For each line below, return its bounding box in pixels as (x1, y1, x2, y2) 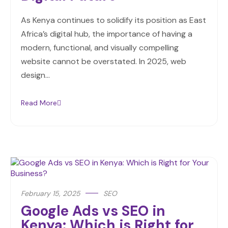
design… (21, 70, 50, 81)
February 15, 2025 (21, 189, 80, 198)
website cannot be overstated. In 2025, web (21, 56, 186, 67)
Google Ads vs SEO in (21, 202, 165, 221)
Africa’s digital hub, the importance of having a (21, 28, 192, 40)
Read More (21, 98, 57, 108)
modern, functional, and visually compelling (21, 42, 179, 53)
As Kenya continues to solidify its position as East (21, 15, 206, 26)
